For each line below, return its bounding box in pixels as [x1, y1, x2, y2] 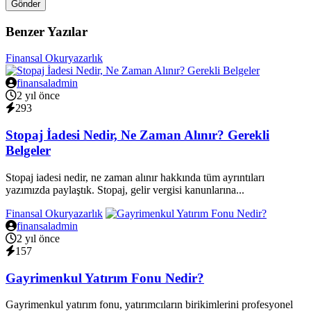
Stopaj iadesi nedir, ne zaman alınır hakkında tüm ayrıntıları [6, 171, 264, 183]
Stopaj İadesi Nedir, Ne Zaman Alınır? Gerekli [6, 128, 269, 143]
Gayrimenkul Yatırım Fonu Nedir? [6, 270, 204, 285]
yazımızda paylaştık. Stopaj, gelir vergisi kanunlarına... [6, 183, 244, 196]
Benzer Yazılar [6, 24, 87, 39]
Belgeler [6, 143, 51, 158]
